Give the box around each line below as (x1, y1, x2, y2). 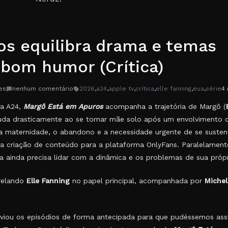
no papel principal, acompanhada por (70, 177, 205, 185)
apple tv (108, 85, 134, 92)
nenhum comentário (12, 85, 73, 92)
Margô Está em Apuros (23, 102, 103, 110)
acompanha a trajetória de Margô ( (103, 102, 226, 110)
